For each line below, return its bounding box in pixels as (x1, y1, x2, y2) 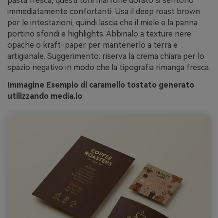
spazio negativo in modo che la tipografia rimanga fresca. (7, 63, 210, 73)
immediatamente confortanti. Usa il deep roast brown (7, 7, 200, 17)
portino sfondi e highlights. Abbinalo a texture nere (7, 29, 191, 39)
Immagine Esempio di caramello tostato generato (7, 80, 194, 90)
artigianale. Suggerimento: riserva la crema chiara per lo (7, 52, 204, 61)
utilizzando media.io (7, 91, 82, 101)
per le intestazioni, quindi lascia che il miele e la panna (7, 18, 198, 28)
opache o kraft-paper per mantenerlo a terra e (7, 40, 178, 50)
